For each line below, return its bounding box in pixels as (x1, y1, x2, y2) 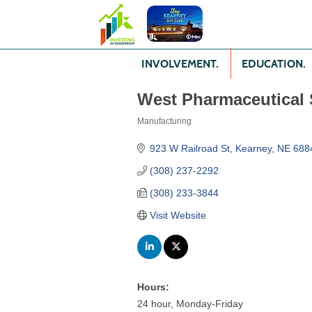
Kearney (235, 143, 272, 154)
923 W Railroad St (149, 143, 230, 154)
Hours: (137, 281, 169, 292)
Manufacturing (137, 116, 192, 126)
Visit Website (149, 210, 206, 221)
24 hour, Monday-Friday (137, 298, 243, 309)
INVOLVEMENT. (141, 56, 219, 70)
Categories (137, 126, 181, 135)
